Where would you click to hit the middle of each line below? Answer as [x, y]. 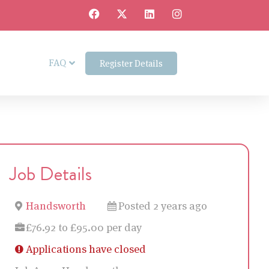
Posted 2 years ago [162, 206]
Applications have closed [86, 249]
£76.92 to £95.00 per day [83, 227]
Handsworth [56, 206]
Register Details [131, 63]
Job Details [50, 174]
